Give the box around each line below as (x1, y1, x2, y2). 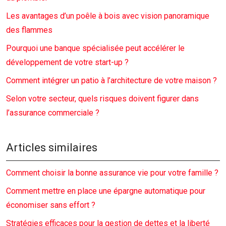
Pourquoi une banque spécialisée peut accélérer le (6, 43, 185, 53)
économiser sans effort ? (6, 200, 95, 210)
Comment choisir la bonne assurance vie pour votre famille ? (6, 168, 218, 178)
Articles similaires (6, 141, 97, 154)
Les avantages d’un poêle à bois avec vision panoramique (6, 11, 209, 21)
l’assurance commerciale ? (6, 108, 99, 118)
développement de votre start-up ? (6, 58, 129, 67)
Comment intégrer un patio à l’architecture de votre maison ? (6, 76, 217, 85)
